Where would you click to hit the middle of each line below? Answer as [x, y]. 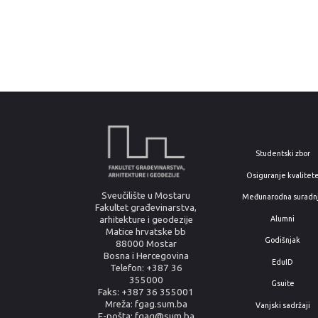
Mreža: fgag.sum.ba [146, 304]
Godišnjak [283, 240]
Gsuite [283, 283]
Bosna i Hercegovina [146, 256]
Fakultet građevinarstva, [146, 207]
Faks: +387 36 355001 [146, 292]
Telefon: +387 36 [146, 268]
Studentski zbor [283, 153]
